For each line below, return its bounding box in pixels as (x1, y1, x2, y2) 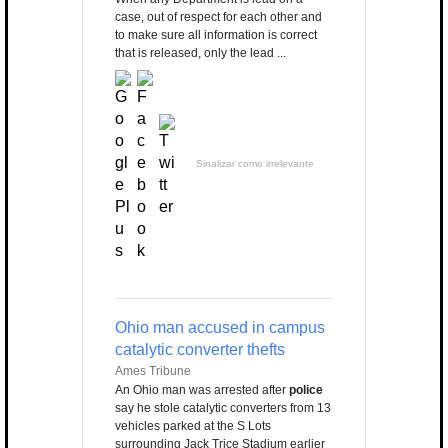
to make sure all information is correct (115, 28, 317, 43)
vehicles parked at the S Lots (115, 419, 271, 434)
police (289, 383, 323, 398)
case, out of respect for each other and (115, 10, 322, 25)
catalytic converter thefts (115, 341, 285, 359)
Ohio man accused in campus (115, 319, 325, 337)
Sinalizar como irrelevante (196, 158, 314, 170)
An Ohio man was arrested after (115, 383, 289, 398)
